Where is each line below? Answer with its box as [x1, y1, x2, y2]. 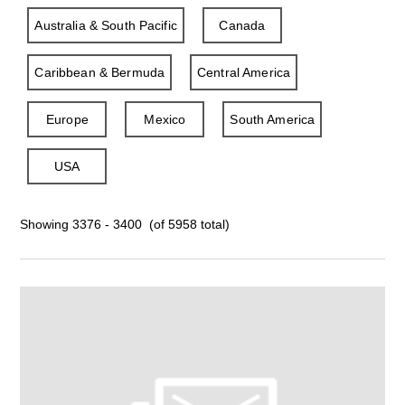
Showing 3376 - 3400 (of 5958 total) [20, 217, 231, 231]
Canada [219, 18, 266, 33]
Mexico [144, 112, 186, 127]
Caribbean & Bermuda [34, 65, 165, 80]
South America [230, 112, 316, 127]
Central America [197, 65, 291, 80]
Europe [45, 112, 89, 127]
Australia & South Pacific [34, 18, 177, 33]
